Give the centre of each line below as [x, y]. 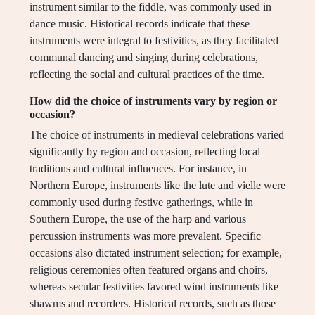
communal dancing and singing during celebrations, [144, 58]
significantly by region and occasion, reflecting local [145, 152]
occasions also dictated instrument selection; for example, [156, 253]
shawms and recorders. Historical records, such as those [153, 304]
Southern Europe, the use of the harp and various [138, 219]
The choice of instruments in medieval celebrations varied [157, 135]
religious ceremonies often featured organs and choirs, [149, 270]
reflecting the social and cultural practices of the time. [147, 75]
